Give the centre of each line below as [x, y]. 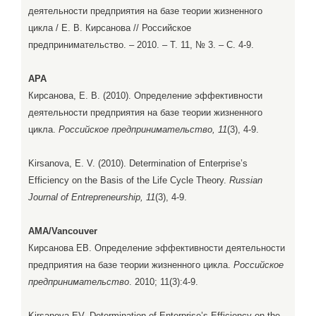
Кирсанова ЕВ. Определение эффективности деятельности [157, 248]
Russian [246, 181]
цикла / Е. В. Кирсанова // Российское [110, 28]
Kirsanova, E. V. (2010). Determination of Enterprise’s [138, 164]
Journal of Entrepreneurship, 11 [92, 197]
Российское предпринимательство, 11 [143, 130]
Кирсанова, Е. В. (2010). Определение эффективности [145, 96]
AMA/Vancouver [63, 231]
